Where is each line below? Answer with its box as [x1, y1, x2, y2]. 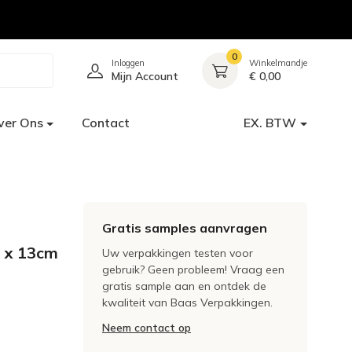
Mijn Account [112, 69, 178, 83]
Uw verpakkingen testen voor [102, 246, 253, 260]
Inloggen [112, 57, 145, 68]
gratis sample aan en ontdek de [102, 279, 266, 293]
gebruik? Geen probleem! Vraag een [102, 262, 284, 277]
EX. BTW [244, 115, 297, 130]
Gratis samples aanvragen [102, 220, 267, 236]
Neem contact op [102, 321, 191, 335]
